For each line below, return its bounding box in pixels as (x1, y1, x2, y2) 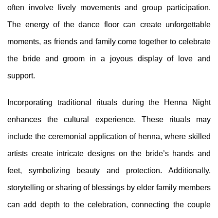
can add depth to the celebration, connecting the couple (7, 200, 211, 209)
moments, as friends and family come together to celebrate (7, 37, 211, 46)
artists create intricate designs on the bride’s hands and (7, 149, 211, 158)
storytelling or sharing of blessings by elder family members (7, 183, 211, 192)
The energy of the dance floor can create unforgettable (7, 20, 211, 29)
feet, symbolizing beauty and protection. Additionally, (7, 166, 211, 175)
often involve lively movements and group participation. (7, 3, 211, 12)
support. (7, 71, 35, 80)
